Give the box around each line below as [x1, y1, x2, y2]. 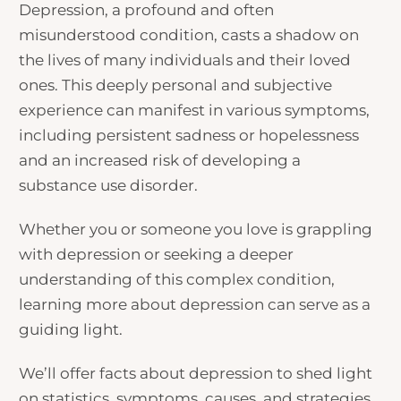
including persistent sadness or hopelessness [19, 125, 360, 144]
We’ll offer [19, 364, 100, 382]
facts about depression [99, 364, 274, 382]
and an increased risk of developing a [19, 150, 302, 169]
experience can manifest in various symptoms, [19, 100, 371, 119]
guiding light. [19, 320, 124, 338]
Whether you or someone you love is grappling [19, 219, 373, 238]
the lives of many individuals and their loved [19, 50, 352, 69]
